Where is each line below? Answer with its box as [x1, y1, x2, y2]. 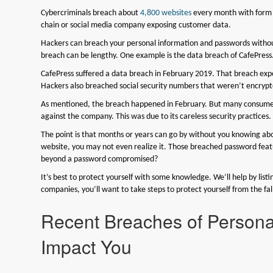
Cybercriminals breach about [41, 8, 141, 18]
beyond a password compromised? [41, 154, 158, 164]
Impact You [41, 233, 132, 260]
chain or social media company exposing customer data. [41, 20, 232, 30]
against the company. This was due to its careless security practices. [41, 112, 272, 121]
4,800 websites [140, 8, 192, 18]
